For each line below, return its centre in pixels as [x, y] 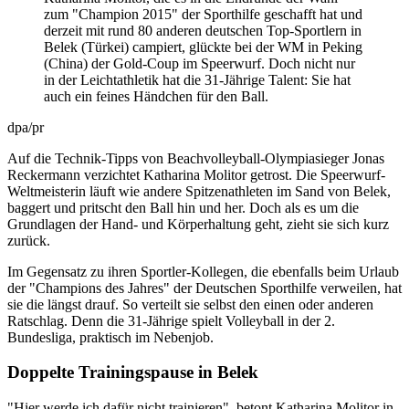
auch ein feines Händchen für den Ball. [156, 96]
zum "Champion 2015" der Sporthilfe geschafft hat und [203, 14]
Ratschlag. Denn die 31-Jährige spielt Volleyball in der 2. [171, 320]
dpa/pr [26, 127]
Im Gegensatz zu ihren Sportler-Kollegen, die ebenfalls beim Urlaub [203, 271]
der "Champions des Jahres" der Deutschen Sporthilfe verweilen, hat [204, 288]
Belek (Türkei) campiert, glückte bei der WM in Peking [203, 47]
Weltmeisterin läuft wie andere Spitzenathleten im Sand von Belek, [199, 191]
